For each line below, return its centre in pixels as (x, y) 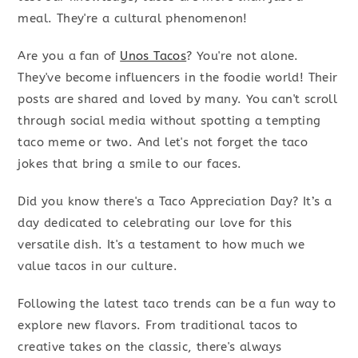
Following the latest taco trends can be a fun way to (177, 304)
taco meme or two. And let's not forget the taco (163, 143)
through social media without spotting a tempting (169, 121)
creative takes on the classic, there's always (150, 347)
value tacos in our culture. (98, 267)
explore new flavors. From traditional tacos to (158, 326)
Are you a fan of (69, 56)
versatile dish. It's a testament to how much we (161, 245)
